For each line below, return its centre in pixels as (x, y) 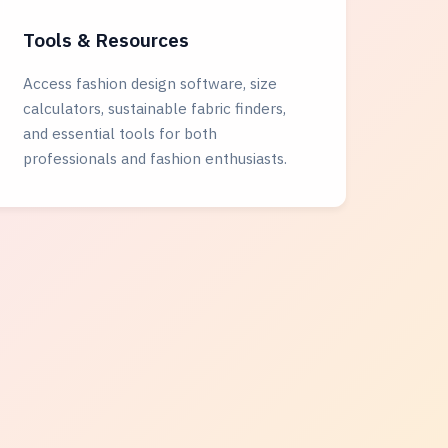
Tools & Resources (106, 39)
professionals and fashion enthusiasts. (155, 158)
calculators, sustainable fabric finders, (155, 108)
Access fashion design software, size (150, 83)
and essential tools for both (120, 133)
